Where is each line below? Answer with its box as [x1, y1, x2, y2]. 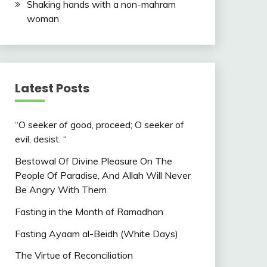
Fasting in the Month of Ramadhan [14, 205, 163, 218]
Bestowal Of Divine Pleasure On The [14, 154, 172, 167]
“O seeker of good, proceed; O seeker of [14, 119, 184, 131]
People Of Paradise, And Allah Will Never [14, 169, 191, 181]
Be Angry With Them [14, 183, 107, 195]
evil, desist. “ [14, 133, 67, 145]
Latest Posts [14, 80, 89, 97]
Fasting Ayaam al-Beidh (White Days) [14, 227, 178, 240]
